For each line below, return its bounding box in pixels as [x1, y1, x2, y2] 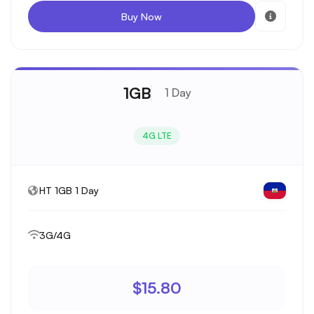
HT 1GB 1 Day [39, 184, 99, 197]
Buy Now [121, 10, 162, 22]
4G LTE [142, 130, 172, 141]
